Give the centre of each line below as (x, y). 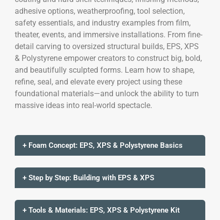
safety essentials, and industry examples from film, (103, 23)
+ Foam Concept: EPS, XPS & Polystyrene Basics (103, 145)
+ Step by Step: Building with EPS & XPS (88, 178)
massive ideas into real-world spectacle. (83, 105)
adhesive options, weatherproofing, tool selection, (100, 11)
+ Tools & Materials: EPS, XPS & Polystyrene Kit (101, 210)
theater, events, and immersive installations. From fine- (109, 34)
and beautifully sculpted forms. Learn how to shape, (105, 70)
